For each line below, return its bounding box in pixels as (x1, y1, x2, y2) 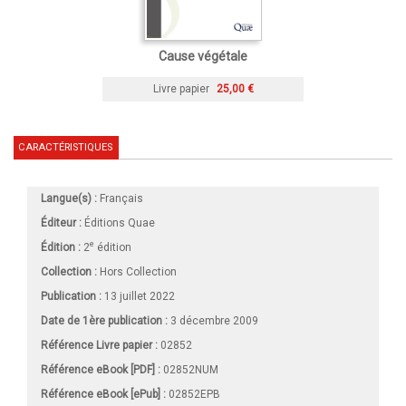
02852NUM (160, 362, 218, 376)
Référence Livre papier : (41, 338, 158, 352)
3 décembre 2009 (168, 314, 258, 327)
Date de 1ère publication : (41, 314, 168, 327)
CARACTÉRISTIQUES (18, 140, 112, 153)
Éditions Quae (84, 216, 155, 229)
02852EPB (166, 387, 220, 401)
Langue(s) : (41, 191, 97, 205)
